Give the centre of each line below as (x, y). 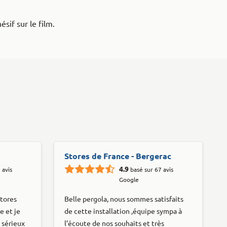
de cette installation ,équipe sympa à (123, 211)
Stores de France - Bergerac (118, 156)
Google (129, 179)
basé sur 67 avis (152, 169)
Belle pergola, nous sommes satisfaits (124, 199)
